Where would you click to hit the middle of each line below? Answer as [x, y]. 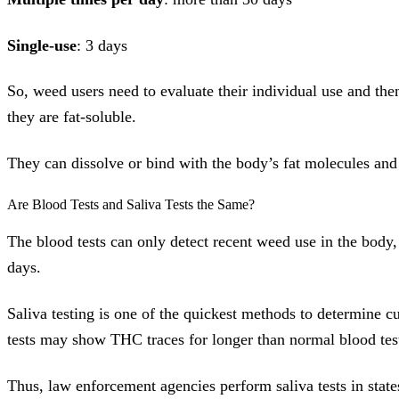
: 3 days [102, 45]
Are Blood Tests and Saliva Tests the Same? [131, 205]
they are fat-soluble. [72, 117]
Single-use [42, 45]
